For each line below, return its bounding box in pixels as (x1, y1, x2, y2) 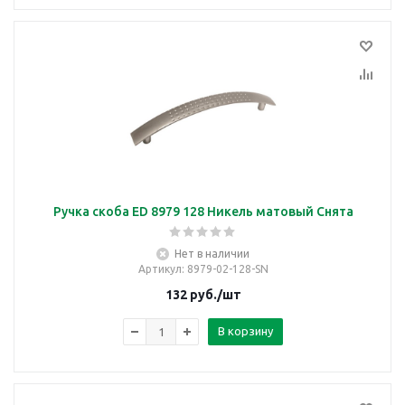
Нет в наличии (174, 248, 250, 259)
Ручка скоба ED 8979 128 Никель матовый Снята (52, 204, 353, 219)
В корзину (218, 325, 273, 337)
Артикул (137, 263, 182, 275)
